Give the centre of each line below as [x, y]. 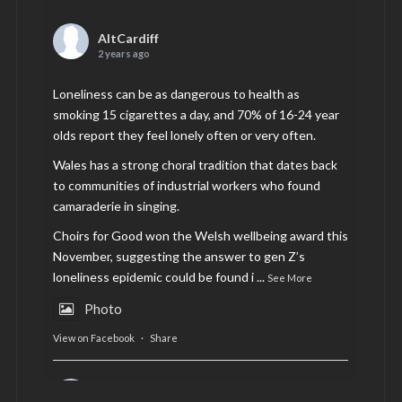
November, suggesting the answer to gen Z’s [179, 257]
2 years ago [124, 54]
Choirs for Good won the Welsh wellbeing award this [201, 236]
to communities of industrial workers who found [187, 186]
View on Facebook [94, 338]
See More [290, 278]
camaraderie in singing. [116, 206]
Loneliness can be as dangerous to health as [176, 94]
